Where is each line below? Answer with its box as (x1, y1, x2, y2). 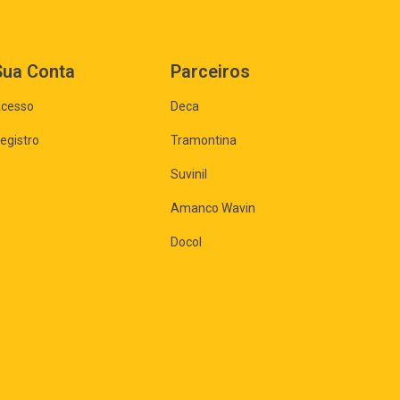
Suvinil (171, 167, 207, 182)
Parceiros (171, 61, 250, 83)
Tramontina (171, 133, 237, 148)
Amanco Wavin (171, 201, 255, 216)
